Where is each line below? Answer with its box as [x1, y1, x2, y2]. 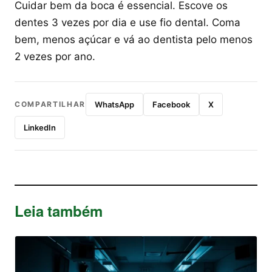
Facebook [152, 99, 191, 109]
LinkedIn [24, 122, 56, 132]
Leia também [15, 200, 103, 221]
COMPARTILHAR [15, 99, 86, 109]
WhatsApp [95, 99, 135, 109]
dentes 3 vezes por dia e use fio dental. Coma [15, 16, 240, 29]
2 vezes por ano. [15, 50, 95, 63]
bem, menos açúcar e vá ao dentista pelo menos [15, 33, 253, 46]
